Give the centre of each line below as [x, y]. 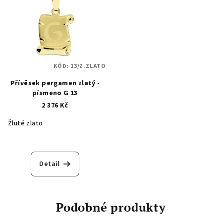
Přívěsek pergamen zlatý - [55, 83]
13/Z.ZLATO [88, 66]
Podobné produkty [111, 207]
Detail [50, 164]
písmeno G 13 [55, 93]
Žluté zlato [26, 123]
